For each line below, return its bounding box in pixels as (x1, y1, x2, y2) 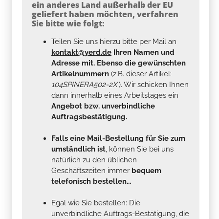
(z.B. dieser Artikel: (109, 69, 172, 78)
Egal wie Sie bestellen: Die (51, 198, 140, 207)
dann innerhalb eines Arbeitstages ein (51, 90, 178, 100)
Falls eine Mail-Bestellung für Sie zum (51, 133, 185, 143)
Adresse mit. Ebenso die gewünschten (51, 58, 186, 67)
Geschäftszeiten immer (51, 166, 131, 175)
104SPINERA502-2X (51, 80, 119, 89)
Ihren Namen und (111, 47, 175, 57)
